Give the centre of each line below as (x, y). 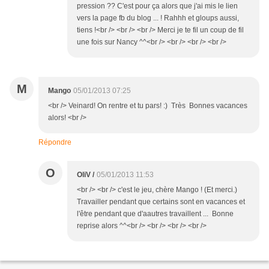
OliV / (86, 175)
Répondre (55, 143)
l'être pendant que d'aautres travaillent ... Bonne (155, 214)
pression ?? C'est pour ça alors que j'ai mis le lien (157, 6)
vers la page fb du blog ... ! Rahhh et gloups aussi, (158, 18)
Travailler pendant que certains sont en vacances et (161, 202)
